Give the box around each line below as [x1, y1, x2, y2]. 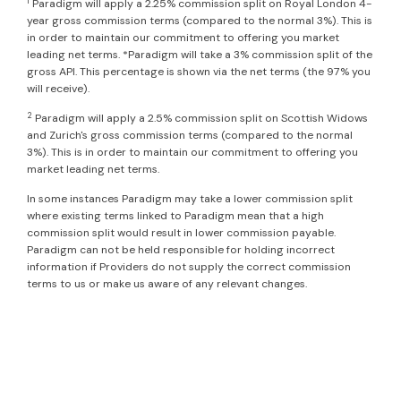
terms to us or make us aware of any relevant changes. [27, 277, 307, 292]
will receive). [27, 81, 90, 97]
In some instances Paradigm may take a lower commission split [27, 192, 353, 207]
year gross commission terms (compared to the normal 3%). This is [27, 13, 372, 29]
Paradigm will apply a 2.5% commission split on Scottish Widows [32, 111, 368, 126]
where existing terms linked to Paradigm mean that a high [27, 209, 324, 224]
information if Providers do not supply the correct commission [27, 260, 351, 275]
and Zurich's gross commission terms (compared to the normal [27, 128, 353, 143]
